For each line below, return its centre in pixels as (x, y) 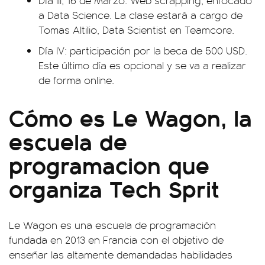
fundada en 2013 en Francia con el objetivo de (116, 240)
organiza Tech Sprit (114, 188)
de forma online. (76, 80)
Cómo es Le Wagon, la (130, 117)
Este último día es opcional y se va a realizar (142, 65)
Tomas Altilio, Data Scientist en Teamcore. (136, 30)
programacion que (109, 164)
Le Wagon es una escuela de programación (112, 225)
